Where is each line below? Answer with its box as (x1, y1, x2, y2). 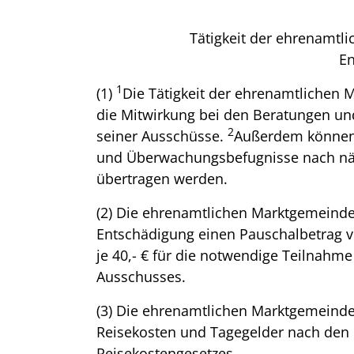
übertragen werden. (96, 169, 228, 188)
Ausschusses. (96, 267, 186, 286)
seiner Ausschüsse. (96, 126, 228, 145)
